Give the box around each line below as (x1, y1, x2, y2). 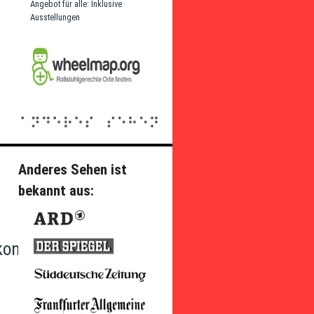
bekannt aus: (18, 182, 94, 199)
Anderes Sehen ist (18, 161, 127, 178)
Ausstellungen (29, 12, 80, 22)
